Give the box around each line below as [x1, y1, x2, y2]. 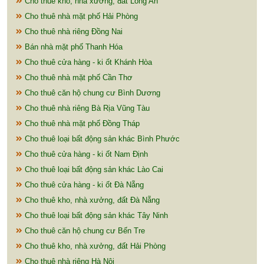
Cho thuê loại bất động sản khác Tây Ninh [22, 210, 168, 220]
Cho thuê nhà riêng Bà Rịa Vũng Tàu [22, 103, 150, 113]
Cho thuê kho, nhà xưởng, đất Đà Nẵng [22, 195, 160, 204]
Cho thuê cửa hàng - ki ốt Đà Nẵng [22, 180, 144, 189]
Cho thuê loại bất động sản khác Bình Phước [22, 134, 180, 143]
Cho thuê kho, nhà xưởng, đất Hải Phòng [22, 241, 166, 250]
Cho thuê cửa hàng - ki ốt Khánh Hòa [22, 57, 152, 67]
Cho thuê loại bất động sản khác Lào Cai [22, 164, 163, 174]
